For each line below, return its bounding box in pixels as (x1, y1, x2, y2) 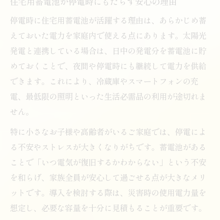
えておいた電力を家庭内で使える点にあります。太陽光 (10, 29, 206, 41)
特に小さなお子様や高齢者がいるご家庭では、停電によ (10, 125, 206, 137)
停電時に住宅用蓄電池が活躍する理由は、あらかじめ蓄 (10, 14, 206, 26)
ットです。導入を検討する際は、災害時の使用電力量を (10, 186, 206, 198)
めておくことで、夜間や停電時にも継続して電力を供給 (10, 59, 206, 72)
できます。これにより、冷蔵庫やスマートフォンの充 (10, 75, 198, 87)
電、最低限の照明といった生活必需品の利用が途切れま (10, 90, 206, 102)
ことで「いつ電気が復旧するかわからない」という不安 (10, 156, 206, 168)
